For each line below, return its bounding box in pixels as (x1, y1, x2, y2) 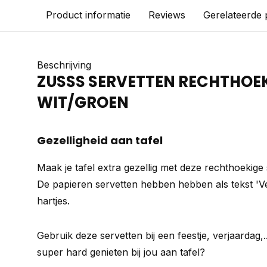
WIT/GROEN (37, 92, 129, 113)
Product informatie (46, 9, 131, 21)
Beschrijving (37, 59, 91, 71)
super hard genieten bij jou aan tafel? (37, 246, 205, 258)
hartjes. (37, 195, 70, 207)
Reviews (148, 9, 185, 21)
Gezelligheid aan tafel (37, 133, 163, 148)
